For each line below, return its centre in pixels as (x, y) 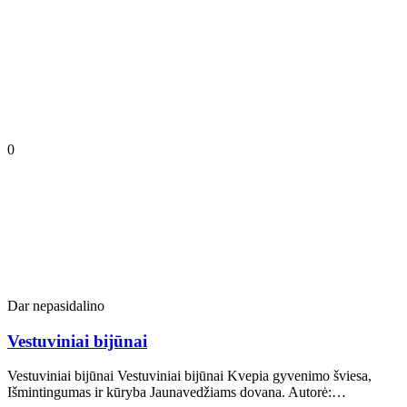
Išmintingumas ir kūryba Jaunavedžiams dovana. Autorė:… (177, 392)
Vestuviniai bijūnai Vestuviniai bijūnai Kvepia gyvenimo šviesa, (189, 376)
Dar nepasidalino (56, 305)
